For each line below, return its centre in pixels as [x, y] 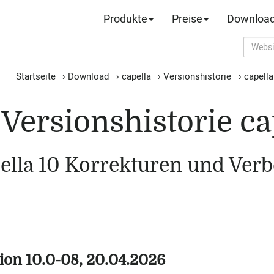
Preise [187, 19]
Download [88, 76]
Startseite [35, 76]
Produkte [125, 19]
